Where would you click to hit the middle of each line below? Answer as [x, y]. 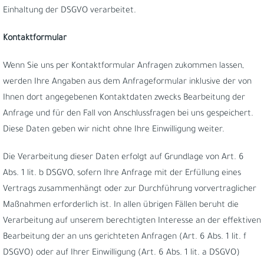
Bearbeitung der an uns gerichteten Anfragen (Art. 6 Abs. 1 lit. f [125, 237]
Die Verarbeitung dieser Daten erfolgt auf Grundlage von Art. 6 [123, 158]
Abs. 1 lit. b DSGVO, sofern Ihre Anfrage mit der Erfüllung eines [122, 174]
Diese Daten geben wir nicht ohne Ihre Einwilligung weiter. [114, 130]
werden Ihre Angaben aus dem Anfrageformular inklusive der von [127, 82]
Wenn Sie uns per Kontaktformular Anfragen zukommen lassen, [123, 67]
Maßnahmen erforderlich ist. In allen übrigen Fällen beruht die [121, 206]
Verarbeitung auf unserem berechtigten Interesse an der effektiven [132, 222]
